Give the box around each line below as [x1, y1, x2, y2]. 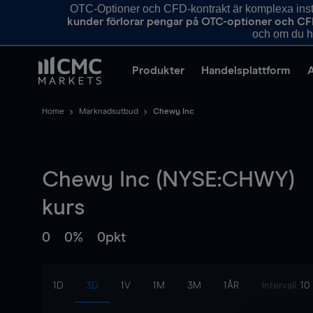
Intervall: [262, 281, 300, 291]
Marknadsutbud [79, 108, 138, 116]
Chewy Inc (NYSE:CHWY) [42, 169, 294, 191]
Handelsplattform [201, 65, 291, 76]
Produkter [132, 65, 184, 76]
